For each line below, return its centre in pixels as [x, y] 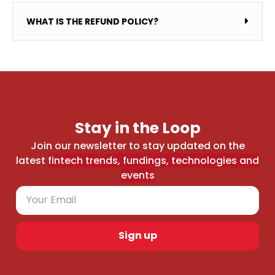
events [137, 176]
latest [32, 161]
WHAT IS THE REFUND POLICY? [92, 22]
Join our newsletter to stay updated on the [137, 146]
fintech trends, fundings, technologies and [153, 161]
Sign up [137, 236]
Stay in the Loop [137, 128]
